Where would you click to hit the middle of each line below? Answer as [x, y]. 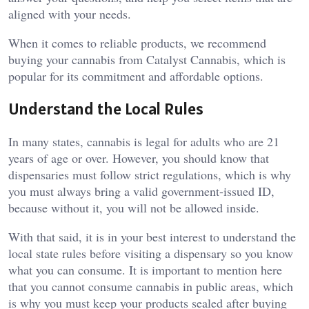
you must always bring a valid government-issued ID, [141, 191]
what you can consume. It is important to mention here [145, 270]
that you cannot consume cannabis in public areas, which [151, 287]
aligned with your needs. [70, 14]
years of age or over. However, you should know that [139, 158]
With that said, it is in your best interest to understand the [152, 237]
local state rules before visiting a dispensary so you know [151, 253]
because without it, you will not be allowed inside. [136, 208]
